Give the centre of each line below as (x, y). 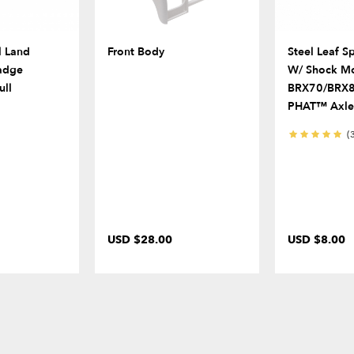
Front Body (136, 52)
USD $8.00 (316, 240)
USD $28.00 (140, 240)
